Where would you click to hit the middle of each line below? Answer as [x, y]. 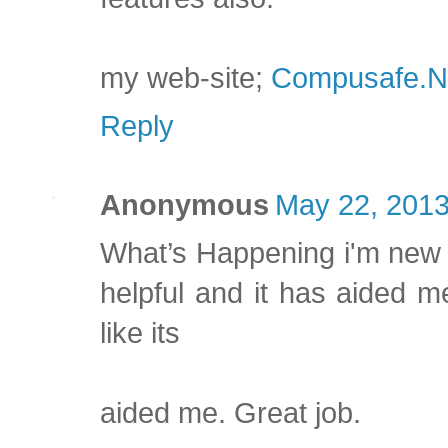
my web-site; [185, 78]
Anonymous [184, 205]
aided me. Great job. [230, 413]
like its [140, 333]
